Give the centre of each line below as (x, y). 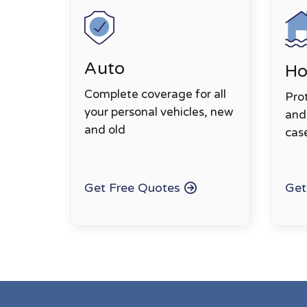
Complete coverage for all (155, 95)
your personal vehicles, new (159, 112)
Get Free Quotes (132, 187)
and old (105, 130)
